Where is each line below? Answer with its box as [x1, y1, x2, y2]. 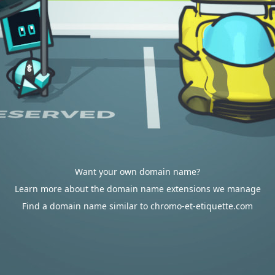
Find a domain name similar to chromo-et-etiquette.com [22, 200, 253, 212]
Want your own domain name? [75, 166, 200, 177]
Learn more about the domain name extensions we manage [14, 183, 261, 195]
